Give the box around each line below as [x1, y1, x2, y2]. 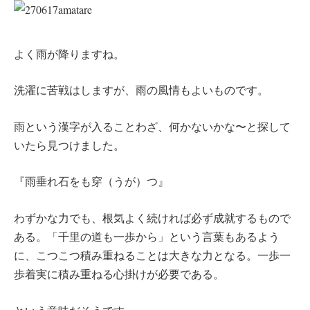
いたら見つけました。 [14, 137, 125, 152]
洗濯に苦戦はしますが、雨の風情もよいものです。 [14, 82, 268, 98]
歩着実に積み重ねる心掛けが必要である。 [14, 266, 224, 281]
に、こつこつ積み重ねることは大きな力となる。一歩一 [14, 247, 291, 262]
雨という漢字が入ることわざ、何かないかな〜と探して [14, 118, 291, 134]
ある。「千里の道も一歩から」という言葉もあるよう [14, 228, 280, 244]
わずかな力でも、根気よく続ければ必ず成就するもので [14, 210, 291, 225]
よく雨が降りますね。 [14, 46, 125, 61]
